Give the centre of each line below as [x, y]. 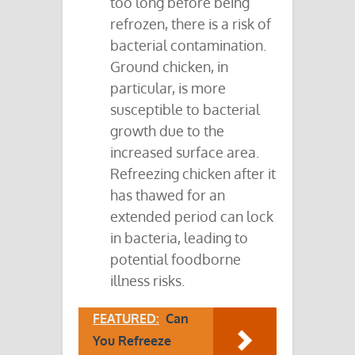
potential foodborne [176, 260]
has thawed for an [168, 195]
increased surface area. [185, 153]
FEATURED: [126, 319]
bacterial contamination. [188, 46]
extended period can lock [192, 217]
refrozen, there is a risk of [191, 24]
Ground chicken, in [169, 67]
